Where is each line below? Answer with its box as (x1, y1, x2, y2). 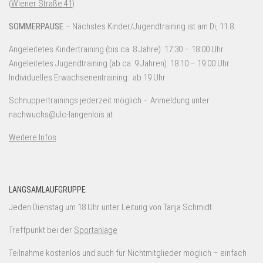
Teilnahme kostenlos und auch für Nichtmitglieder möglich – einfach (9, 247, 247, 258)
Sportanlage (74, 224, 117, 235)
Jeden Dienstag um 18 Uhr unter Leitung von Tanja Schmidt (9, 201, 212, 213)
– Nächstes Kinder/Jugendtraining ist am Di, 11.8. (63, 21, 235, 32)
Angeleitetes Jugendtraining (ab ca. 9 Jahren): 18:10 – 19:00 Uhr (9, 58, 230, 69)
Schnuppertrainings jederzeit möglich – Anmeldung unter (9, 95, 210, 106)
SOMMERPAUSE (9, 21, 63, 32)
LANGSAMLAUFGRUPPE (9, 184, 86, 194)
